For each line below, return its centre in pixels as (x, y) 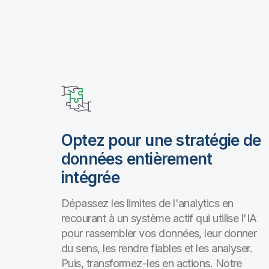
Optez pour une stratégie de (161, 140)
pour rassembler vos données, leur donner (159, 233)
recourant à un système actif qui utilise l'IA (159, 218)
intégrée (90, 177)
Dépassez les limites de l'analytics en (147, 203)
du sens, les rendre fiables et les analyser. (157, 248)
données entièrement (137, 159)
